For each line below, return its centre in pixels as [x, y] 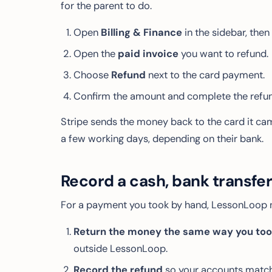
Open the [95, 54]
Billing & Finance [141, 32]
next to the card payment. [205, 75]
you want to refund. [223, 54]
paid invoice [148, 54]
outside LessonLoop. [120, 249]
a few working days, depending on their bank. [162, 139]
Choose [92, 75]
